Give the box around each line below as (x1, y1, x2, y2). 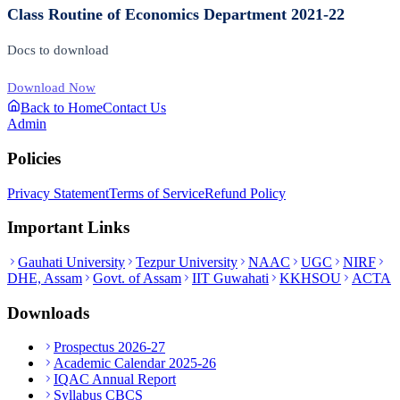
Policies (7, 148, 61, 168)
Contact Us (103, 100, 166, 116)
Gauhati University (18, 254, 125, 270)
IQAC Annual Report (54, 371, 176, 387)
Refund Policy (204, 185, 286, 201)
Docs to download (7, 43, 109, 58)
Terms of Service (109, 185, 204, 201)
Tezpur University (136, 254, 237, 270)
